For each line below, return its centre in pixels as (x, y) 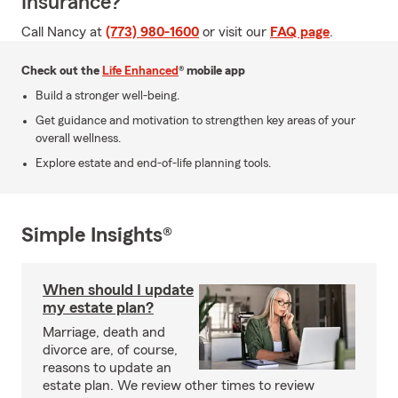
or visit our (235, 32)
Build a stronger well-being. (107, 96)
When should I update (118, 290)
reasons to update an (107, 368)
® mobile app (212, 71)
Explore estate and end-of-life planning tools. (153, 163)
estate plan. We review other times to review (179, 386)
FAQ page (300, 32)
